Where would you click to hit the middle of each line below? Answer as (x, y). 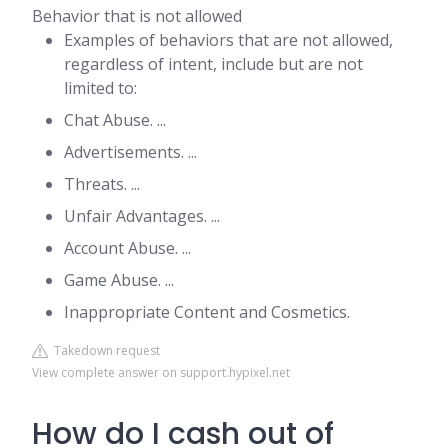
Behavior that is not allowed (137, 16)
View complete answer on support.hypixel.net (161, 372)
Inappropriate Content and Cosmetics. (207, 312)
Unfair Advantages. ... (142, 216)
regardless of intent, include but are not (213, 64)
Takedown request (104, 350)
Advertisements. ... (130, 152)
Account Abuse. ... (127, 248)
